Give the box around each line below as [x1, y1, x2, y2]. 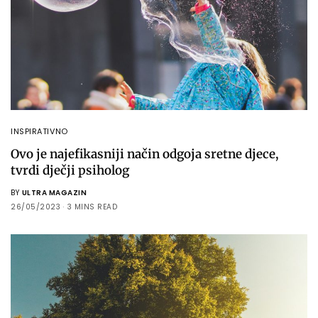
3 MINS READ [67, 202, 117, 213]
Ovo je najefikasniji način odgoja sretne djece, [11, 146, 278, 163]
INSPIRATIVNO [11, 126, 68, 138]
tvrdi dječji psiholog [11, 163, 129, 179]
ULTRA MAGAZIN [21, 187, 87, 199]
